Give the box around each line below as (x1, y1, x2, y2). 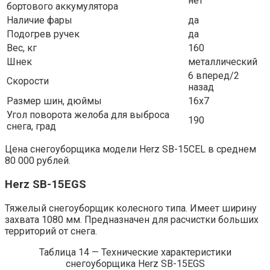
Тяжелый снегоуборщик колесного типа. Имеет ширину (5, 202, 257, 214)
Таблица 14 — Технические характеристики (39, 246, 231, 258)
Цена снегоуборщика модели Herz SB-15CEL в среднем (5, 143, 256, 155)
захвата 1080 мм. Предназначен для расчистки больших (5, 213, 259, 225)
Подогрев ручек (7, 28, 80, 40)
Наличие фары (7, 14, 72, 27)
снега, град (7, 121, 56, 133)
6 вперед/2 (188, 70, 239, 82)
